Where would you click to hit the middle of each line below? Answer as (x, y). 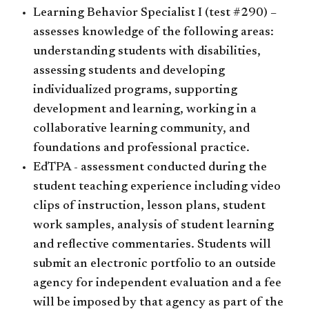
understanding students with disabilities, (147, 51)
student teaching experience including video (157, 187)
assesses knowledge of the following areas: (153, 32)
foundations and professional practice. (141, 148)
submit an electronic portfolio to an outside (154, 264)
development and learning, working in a (145, 109)
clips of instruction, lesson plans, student (149, 206)
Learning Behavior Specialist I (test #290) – (155, 13)
